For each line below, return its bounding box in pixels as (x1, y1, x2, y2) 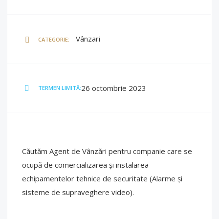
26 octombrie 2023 (81, 83, 146, 93)
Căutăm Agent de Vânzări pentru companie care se (22, 146, 192, 156)
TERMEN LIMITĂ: (38, 84, 81, 91)
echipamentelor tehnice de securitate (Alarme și (22, 174, 182, 183)
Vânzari (76, 34, 100, 44)
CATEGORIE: (38, 36, 69, 43)
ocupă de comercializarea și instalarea (22, 160, 149, 170)
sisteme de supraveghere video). (22, 187, 134, 197)
